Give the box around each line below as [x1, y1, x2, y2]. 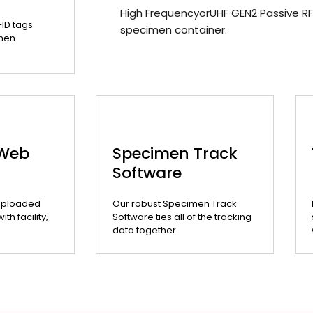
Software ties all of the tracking [112, 210, 252, 224]
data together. [112, 224, 178, 238]
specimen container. [120, 22, 227, 37]
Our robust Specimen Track [112, 197, 237, 211]
